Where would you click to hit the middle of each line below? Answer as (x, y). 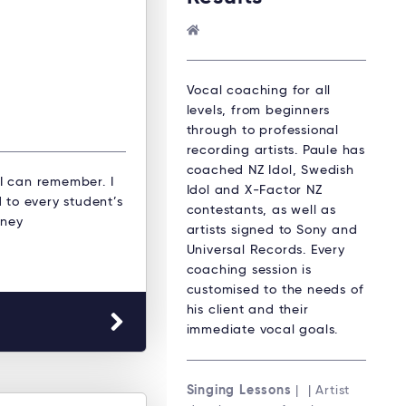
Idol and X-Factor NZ (254, 191)
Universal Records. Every (266, 251)
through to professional (262, 131)
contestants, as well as (261, 211)
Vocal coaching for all (259, 91)
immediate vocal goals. (262, 330)
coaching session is (249, 271)
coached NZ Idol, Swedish (270, 171)
